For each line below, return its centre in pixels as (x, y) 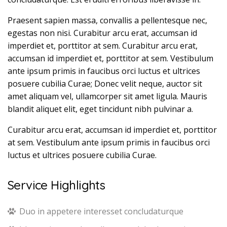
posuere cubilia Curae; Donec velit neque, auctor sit (105, 84)
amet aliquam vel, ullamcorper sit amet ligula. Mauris (107, 96)
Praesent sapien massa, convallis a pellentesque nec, (107, 20)
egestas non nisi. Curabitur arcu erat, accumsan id (102, 33)
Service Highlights (56, 185)
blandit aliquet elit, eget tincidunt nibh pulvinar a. (100, 109)
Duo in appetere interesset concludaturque (101, 211)
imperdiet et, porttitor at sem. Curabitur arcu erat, (103, 46)
